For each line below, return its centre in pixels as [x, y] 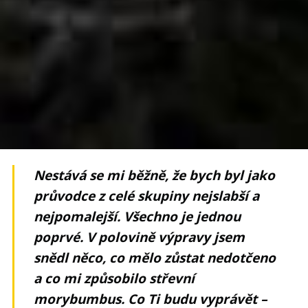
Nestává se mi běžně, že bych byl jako [155, 175]
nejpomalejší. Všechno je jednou [137, 216]
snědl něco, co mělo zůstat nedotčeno [155, 257]
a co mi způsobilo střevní [114, 278]
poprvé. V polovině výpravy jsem [140, 237]
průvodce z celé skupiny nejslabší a [147, 196]
